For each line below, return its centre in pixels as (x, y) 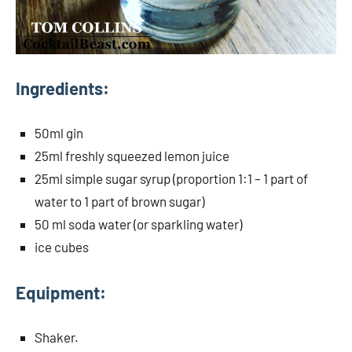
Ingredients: (62, 88)
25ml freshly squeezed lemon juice (132, 155)
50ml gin (59, 132)
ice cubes (62, 246)
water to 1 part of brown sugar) (119, 201)
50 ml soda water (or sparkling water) (138, 224)
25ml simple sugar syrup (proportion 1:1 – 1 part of (171, 178)
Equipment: (61, 292)
